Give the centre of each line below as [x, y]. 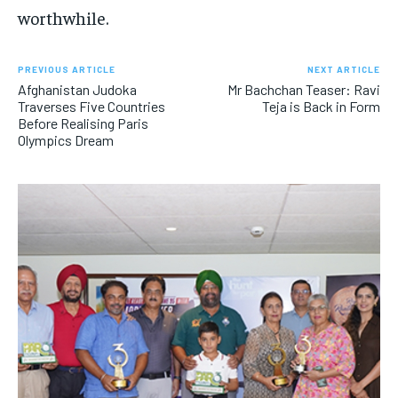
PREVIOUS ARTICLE [67, 69]
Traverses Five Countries [92, 106]
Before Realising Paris [83, 123]
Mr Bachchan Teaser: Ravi [303, 89]
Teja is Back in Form [321, 106]
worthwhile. [63, 17]
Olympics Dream [66, 139]
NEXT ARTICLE [343, 69]
